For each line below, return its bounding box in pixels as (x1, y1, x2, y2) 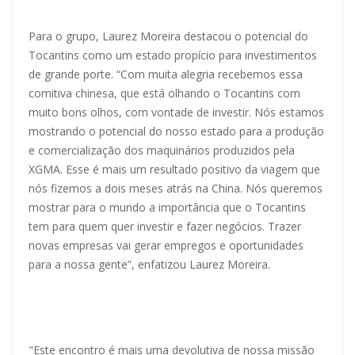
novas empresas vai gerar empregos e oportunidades (29, 237, 303, 253)
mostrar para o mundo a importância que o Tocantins (29, 199, 306, 215)
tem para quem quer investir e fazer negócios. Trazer (29, 218, 301, 234)
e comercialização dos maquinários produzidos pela (29, 142, 295, 158)
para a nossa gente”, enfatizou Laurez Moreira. (29, 256, 270, 272)
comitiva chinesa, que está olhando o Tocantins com (29, 85, 300, 101)
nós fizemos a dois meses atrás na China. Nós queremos (29, 180, 323, 196)
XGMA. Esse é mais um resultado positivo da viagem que (29, 161, 320, 177)
